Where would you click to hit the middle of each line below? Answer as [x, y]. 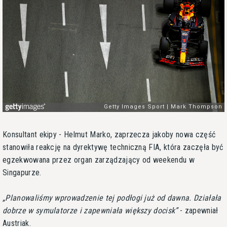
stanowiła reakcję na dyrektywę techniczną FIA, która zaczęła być [113, 147]
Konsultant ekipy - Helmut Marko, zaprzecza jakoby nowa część [109, 134]
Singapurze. [22, 172]
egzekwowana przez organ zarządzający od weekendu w [99, 160]
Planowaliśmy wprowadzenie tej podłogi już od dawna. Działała [113, 198]
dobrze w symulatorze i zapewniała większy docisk [89, 210]
